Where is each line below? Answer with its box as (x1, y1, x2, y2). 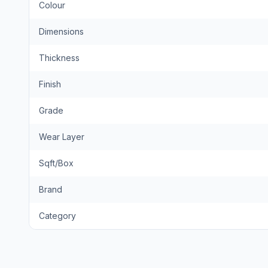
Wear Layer (39, 132, 84, 142)
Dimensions (39, 26, 84, 36)
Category (39, 211, 76, 221)
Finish (39, 79, 61, 89)
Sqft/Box (39, 158, 74, 168)
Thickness (39, 53, 80, 63)
